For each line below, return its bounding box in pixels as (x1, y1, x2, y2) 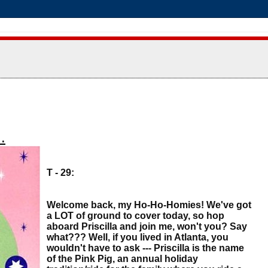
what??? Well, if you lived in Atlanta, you (47, 232, 229, 242)
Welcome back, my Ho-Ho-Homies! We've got (47, 199, 251, 210)
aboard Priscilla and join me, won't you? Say (47, 221, 247, 232)
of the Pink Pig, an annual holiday (47, 253, 198, 264)
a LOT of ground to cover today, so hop (47, 210, 224, 221)
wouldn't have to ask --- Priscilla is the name (47, 242, 244, 253)
